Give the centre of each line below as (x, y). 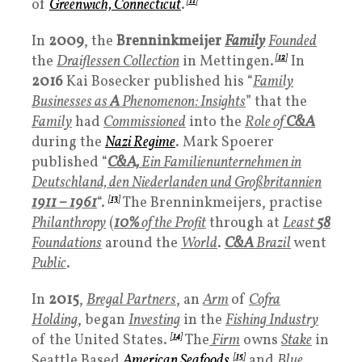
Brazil (272, 243)
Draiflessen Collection (118, 61)
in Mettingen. (227, 61)
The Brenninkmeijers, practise (221, 203)
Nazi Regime (140, 142)
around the (141, 243)
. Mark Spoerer (225, 142)
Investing (154, 320)
